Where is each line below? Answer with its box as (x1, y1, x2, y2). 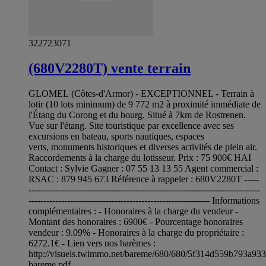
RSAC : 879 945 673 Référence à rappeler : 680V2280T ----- (28, 173, 259, 184)
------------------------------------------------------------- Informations (28, 195, 259, 205)
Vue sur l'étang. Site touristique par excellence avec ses (28, 120, 234, 131)
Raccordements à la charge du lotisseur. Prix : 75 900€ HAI (28, 152, 251, 163)
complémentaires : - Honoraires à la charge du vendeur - (28, 205, 238, 216)
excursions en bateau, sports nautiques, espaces (28, 131, 204, 141)
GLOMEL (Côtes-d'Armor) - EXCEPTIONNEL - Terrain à (28, 88, 254, 99)
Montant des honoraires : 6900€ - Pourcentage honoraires (28, 216, 243, 227)
